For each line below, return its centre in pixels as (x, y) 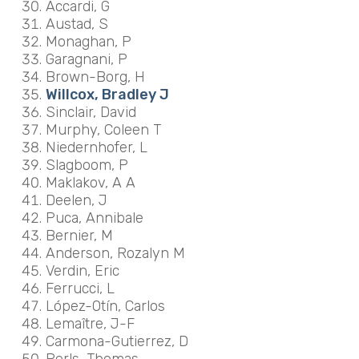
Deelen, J (76, 200)
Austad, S (77, 24)
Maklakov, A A (90, 182)
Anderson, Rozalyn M (115, 253)
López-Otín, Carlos (105, 306)
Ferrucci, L (80, 288)
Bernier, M (79, 235)
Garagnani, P (86, 59)
